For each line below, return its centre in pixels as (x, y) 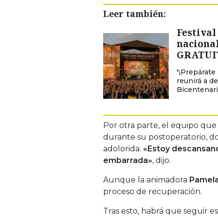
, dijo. (162, 160)
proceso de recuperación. (153, 191)
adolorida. (123, 148)
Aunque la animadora (145, 180)
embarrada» (128, 160)
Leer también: (135, 13)
